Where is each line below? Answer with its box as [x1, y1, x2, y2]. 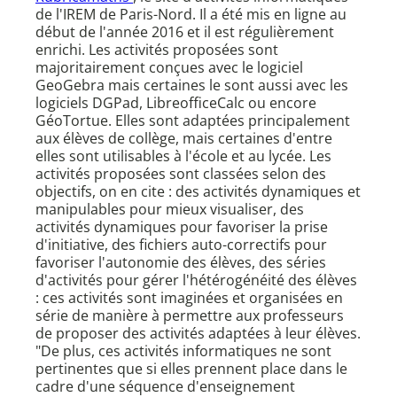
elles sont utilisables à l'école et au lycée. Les [35, 146, 331, 167]
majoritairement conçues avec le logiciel [35, 58, 303, 78]
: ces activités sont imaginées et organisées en [35, 288, 343, 308]
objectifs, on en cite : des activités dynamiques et [35, 182, 361, 202]
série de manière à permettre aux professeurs [35, 306, 344, 326]
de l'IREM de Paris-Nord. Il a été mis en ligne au [35, 4, 346, 25]
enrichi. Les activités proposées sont [35, 40, 278, 60]
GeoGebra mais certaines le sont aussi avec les [35, 75, 348, 96]
